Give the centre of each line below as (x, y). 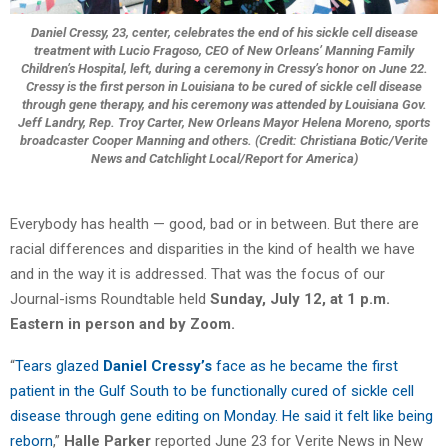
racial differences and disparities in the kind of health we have (212, 249)
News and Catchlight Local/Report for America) (224, 158)
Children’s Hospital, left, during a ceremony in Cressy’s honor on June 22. (224, 68)
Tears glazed (59, 366)
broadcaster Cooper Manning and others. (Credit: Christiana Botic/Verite (224, 140)
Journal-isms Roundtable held (110, 299)
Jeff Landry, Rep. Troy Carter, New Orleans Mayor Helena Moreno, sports (224, 122)
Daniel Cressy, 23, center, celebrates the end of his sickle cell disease (224, 32)
